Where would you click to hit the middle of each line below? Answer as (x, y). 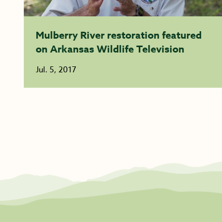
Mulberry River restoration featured (119, 35)
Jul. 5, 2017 (56, 70)
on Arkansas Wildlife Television (110, 49)
